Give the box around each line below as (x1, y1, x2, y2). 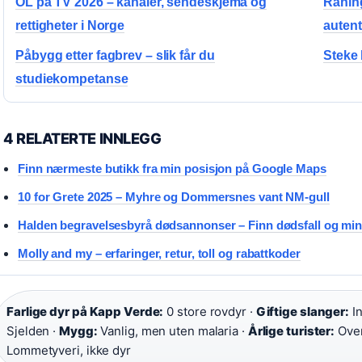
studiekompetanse (15, 72, 128, 86)
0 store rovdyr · (163, 304, 256, 319)
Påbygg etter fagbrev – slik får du (15, 48, 215, 62)
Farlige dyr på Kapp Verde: (6, 304, 164, 319)
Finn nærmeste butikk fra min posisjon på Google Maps (18, 162, 326, 175)
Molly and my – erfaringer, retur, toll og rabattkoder (18, 246, 301, 260)
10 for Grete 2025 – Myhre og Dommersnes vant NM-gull (18, 190, 330, 204)
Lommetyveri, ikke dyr (6, 343, 131, 358)
